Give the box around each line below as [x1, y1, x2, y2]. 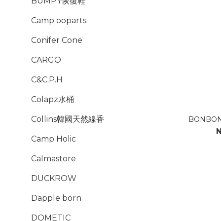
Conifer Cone [31, 36, 82, 45]
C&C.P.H [31, 75, 63, 84]
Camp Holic [31, 134, 76, 144]
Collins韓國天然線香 [31, 114, 104, 124]
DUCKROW [31, 174, 76, 183]
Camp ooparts [31, 16, 86, 25]
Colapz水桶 [31, 95, 74, 104]
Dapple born [31, 193, 81, 203]
